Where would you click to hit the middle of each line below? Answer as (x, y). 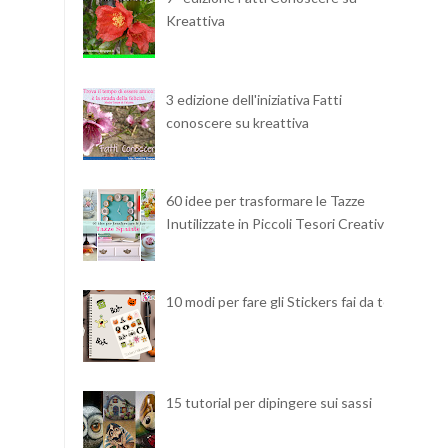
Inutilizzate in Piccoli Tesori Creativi (276, 223)
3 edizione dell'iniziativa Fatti (253, 99)
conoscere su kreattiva (237, 122)
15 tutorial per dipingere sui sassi (268, 403)
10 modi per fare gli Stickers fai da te (278, 301)
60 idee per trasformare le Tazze (265, 200)
